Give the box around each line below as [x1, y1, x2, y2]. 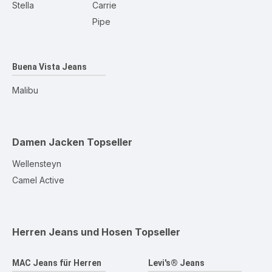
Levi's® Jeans [148, 258, 205, 268]
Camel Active [12, 175, 64, 185]
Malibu [12, 85, 38, 95]
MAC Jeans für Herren [12, 258, 101, 268]
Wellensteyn [12, 158, 61, 169]
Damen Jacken [12, 136, 84, 148]
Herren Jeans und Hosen [12, 226, 132, 238]
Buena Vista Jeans [12, 62, 87, 72]
